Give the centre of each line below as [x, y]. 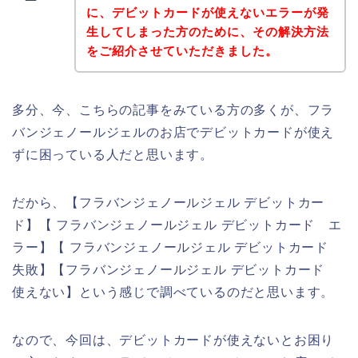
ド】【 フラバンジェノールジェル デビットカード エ [177, 225]
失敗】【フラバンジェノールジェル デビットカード [175, 269]
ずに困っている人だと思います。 [113, 154]
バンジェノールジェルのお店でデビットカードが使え [173, 132]
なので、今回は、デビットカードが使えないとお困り [173, 340]
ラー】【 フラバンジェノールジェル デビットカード [177, 247]
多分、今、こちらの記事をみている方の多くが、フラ [173, 109]
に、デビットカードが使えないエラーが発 [207, 12]
